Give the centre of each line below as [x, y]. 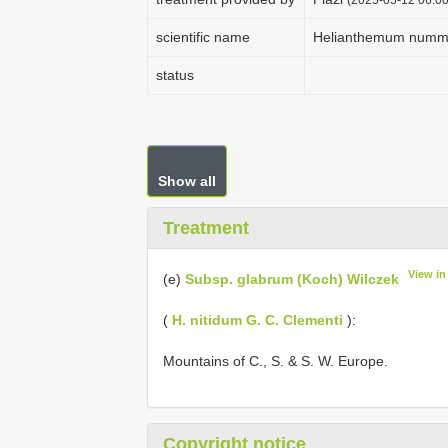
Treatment [206, 228]
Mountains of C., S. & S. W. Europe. [275, 360]
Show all [187, 181]
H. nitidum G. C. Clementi [257, 319]
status [175, 75]
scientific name [203, 37]
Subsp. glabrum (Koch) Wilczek [292, 278]
